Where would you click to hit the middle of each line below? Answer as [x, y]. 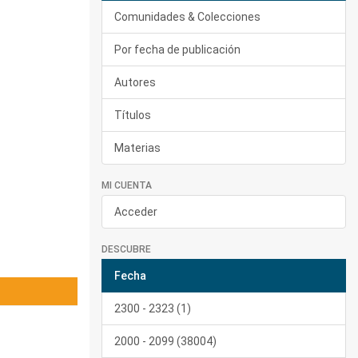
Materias [137, 148]
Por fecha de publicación [177, 50]
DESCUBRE [126, 249]
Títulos [133, 115]
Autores [135, 82]
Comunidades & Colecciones [187, 17]
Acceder [136, 212]
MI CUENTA [127, 185]
